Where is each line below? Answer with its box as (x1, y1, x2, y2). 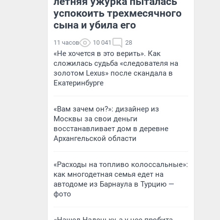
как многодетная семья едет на (54, 170, 164, 179)
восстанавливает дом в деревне (54, 124, 168, 133)
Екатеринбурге (54, 79, 104, 87)
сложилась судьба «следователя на (54, 59, 178, 68)
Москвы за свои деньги (54, 114, 137, 123)
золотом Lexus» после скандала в (54, 69, 173, 78)
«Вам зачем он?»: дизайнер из (54, 105, 159, 113)
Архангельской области (54, 134, 137, 143)
